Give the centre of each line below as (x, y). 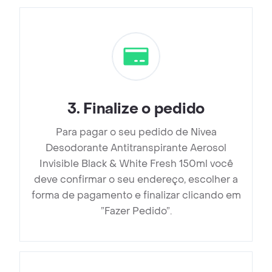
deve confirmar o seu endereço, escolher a (136, 180)
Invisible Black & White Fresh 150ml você (136, 164)
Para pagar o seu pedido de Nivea (136, 132)
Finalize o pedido (144, 109)
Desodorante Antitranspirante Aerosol (136, 148)
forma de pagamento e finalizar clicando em (136, 195)
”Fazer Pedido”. (136, 211)
